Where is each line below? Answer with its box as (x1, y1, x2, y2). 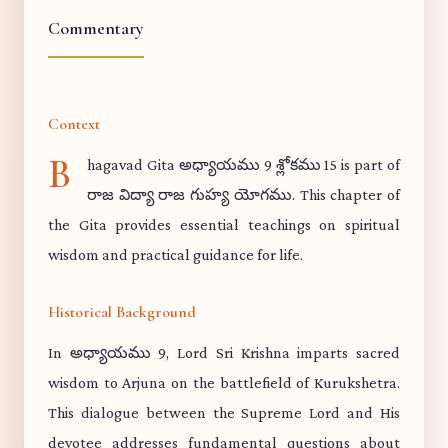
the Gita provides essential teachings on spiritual (48, 216, 400, 233)
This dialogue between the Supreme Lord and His (48, 404, 400, 421)
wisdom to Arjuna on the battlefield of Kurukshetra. (48, 374, 400, 391)
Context (48, 114, 100, 134)
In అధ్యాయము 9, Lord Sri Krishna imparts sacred (48, 344, 400, 361)
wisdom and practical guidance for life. (48, 246, 303, 263)
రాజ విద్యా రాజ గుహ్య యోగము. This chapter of (87, 186, 400, 203)
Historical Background (48, 302, 196, 322)
